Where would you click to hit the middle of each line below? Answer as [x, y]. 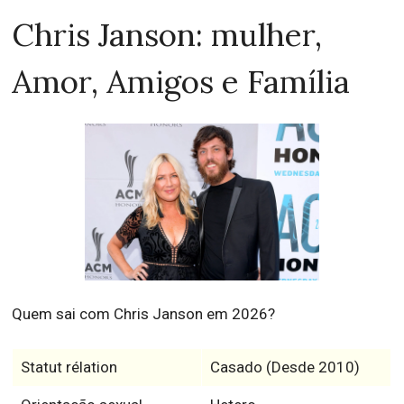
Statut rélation [69, 367]
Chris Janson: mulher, [167, 35]
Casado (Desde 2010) [285, 367]
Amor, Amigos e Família [181, 82]
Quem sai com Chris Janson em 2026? [144, 313]
